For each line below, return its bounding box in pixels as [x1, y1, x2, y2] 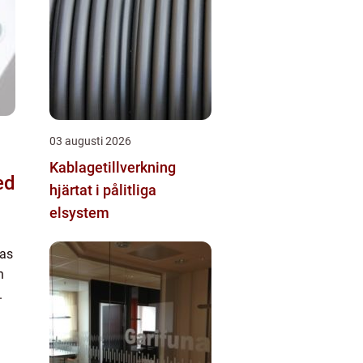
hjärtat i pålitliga [49, 181, 156, 199]
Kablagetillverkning [49, 159, 176, 176]
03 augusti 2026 [49, 135, 131, 147]
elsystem [49, 204, 109, 221]
